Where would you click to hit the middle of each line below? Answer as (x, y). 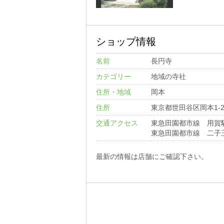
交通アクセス (117, 123)
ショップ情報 (126, 41)
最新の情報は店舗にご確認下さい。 (152, 156)
